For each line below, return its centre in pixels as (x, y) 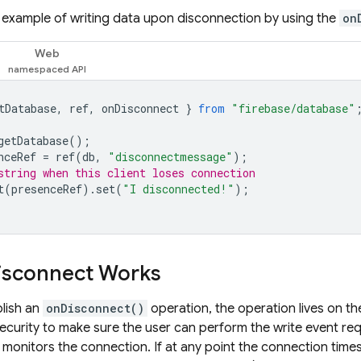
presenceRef (47, 189)
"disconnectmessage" (170, 157)
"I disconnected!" (178, 189)
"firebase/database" (293, 108)
